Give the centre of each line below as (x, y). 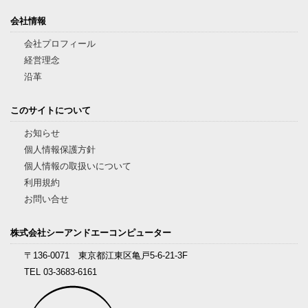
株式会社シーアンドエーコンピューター (91, 233)
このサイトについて (51, 110)
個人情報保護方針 (60, 150)
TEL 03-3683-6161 (60, 272)
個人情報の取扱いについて (78, 166)
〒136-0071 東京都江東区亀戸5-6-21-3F (106, 255)
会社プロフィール (60, 44)
